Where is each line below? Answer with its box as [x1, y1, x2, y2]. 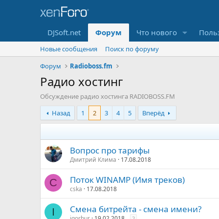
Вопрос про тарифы [70, 145, 150, 156]
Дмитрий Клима [70, 155, 116, 164]
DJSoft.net [47, 27, 81, 37]
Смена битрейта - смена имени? [70, 203, 201, 215]
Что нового [136, 27, 177, 37]
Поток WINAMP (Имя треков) [70, 174, 185, 185]
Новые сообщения [40, 44, 97, 53]
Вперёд [142, 109, 165, 117]
